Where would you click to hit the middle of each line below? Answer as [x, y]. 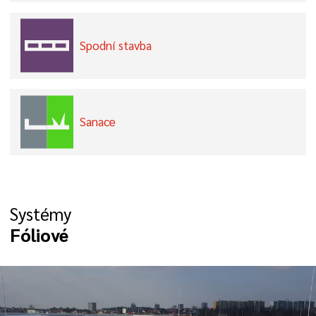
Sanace [98, 122]
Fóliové [39, 235]
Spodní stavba [116, 45]
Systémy [41, 214]
